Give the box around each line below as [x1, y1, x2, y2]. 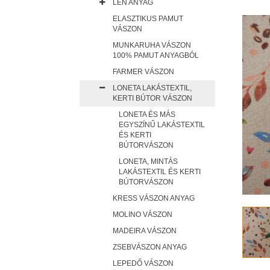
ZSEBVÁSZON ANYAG [113, 243, 187, 251]
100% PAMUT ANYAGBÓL [113, 51, 199, 60]
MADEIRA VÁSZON [113, 227, 177, 235]
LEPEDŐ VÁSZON [113, 259, 174, 268]
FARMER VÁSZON [113, 67, 174, 76]
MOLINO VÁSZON [113, 210, 172, 219]
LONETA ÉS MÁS [119, 110, 175, 119]
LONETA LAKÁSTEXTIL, [113, 84, 192, 92]
